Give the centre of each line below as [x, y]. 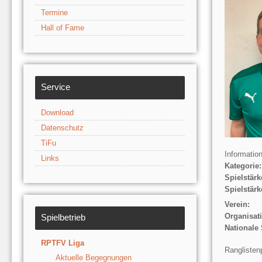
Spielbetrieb [63, 217]
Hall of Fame [63, 27]
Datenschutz [62, 127]
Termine [54, 12]
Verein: [237, 204]
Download [57, 112]
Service [56, 87]
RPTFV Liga [63, 243]
